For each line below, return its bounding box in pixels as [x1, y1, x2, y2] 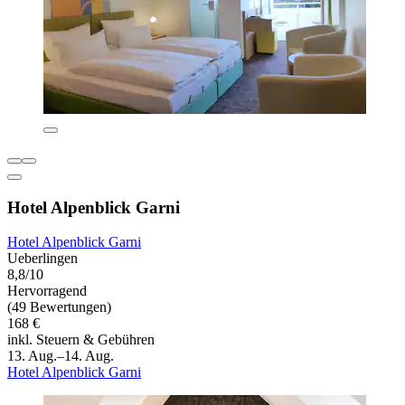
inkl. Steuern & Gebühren [7, 332, 155, 348]
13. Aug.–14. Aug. [7, 348, 114, 364]
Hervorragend [7, 283, 87, 299]
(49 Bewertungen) [7, 299, 111, 316]
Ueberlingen [7, 250, 78, 267]
